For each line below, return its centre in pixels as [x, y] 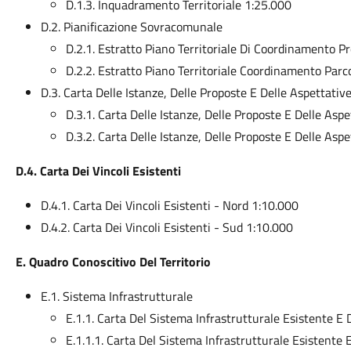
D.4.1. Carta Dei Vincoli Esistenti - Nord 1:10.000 [169, 205]
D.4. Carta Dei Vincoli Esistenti [98, 171]
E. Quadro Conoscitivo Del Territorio [113, 262]
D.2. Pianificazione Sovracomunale [131, 27]
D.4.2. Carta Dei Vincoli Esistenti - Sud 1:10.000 [166, 227]
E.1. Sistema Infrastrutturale [116, 296]
